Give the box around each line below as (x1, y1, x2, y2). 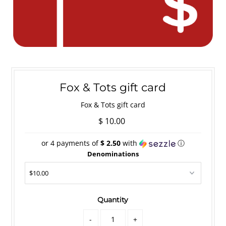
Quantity (97, 195, 129, 204)
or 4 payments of (41, 138, 100, 148)
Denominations (87, 149, 139, 158)
